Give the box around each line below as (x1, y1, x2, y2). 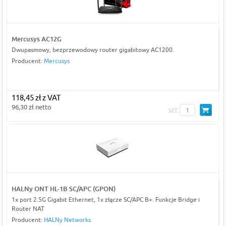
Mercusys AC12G (11, 34, 62, 43)
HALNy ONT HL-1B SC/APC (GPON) (11, 184, 116, 193)
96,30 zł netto (11, 102, 51, 111)
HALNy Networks (43, 215, 91, 223)
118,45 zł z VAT (11, 93, 61, 102)
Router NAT (11, 204, 44, 212)
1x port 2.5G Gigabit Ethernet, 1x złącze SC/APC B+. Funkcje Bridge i (11, 195, 200, 203)
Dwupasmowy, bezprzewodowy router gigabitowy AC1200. (11, 45, 174, 53)
